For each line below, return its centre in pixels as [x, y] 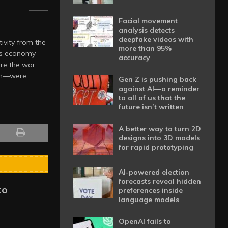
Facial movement [148, 21]
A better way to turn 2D [160, 129]
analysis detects [146, 30]
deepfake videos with [156, 39]
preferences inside [150, 190]
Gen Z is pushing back [157, 79]
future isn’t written [151, 107]
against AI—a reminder [159, 89]
